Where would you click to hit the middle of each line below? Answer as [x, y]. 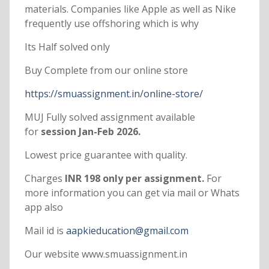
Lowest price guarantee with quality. [106, 155]
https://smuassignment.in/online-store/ [113, 94]
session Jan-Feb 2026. [89, 132]
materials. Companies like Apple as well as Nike [130, 9]
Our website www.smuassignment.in [106, 254]
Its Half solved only [67, 47]
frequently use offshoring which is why [111, 24]
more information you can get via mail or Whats [132, 193]
